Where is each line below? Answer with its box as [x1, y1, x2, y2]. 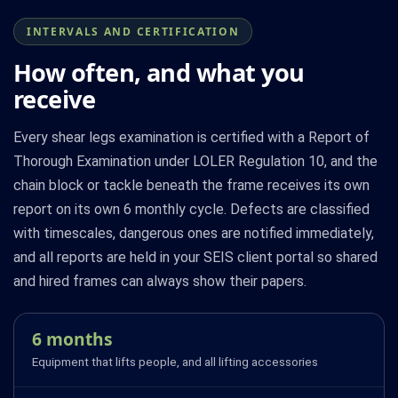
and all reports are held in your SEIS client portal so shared [13, 248, 378, 266]
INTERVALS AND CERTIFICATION [27, 23, 240, 39]
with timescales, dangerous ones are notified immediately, [13, 224, 374, 242]
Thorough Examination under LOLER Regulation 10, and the [13, 152, 378, 170]
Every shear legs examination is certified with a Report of [13, 128, 370, 146]
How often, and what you [13, 55, 305, 89]
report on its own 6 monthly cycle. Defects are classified [13, 200, 370, 218]
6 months [32, 326, 113, 351]
